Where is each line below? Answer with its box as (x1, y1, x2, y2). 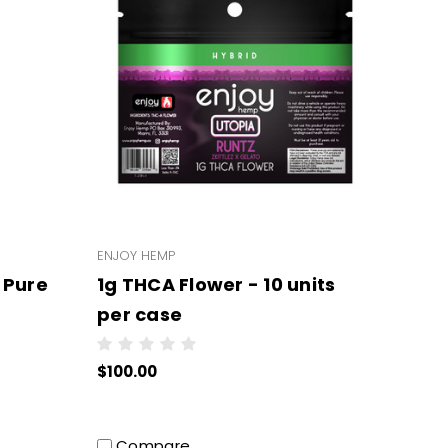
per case (97, 301, 182, 327)
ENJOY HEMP (97, 245, 175, 265)
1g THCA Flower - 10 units (97, 271, 336, 297)
